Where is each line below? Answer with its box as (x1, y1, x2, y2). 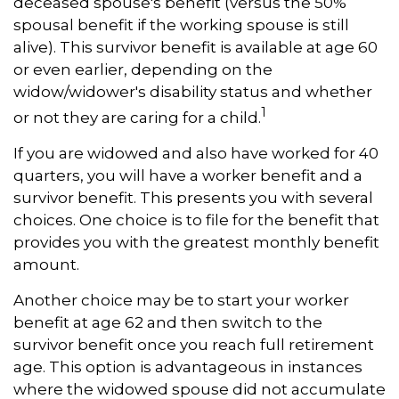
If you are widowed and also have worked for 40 (13, 143, 379, 162)
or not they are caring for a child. (13, 108, 261, 126)
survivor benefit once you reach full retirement (13, 335, 374, 354)
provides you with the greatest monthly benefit (13, 232, 379, 251)
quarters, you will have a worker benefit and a (13, 166, 362, 184)
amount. (13, 255, 79, 273)
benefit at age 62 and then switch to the (13, 313, 322, 331)
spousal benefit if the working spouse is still (13, 16, 349, 35)
